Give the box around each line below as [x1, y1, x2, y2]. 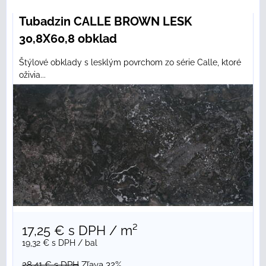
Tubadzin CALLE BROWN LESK [19, 14, 192, 29]
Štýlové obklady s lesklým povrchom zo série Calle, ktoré [19, 58, 241, 68]
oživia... [19, 70, 46, 80]
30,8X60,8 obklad [19, 31, 117, 46]
